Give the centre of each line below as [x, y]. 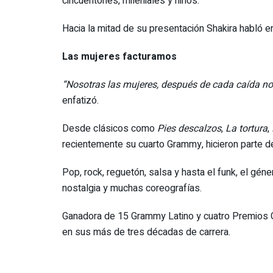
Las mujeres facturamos [119, 56]
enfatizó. [80, 100]
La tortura [246, 128]
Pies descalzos [189, 128]
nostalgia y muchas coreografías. [132, 188]
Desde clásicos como [110, 128]
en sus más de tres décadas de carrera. [146, 232]
